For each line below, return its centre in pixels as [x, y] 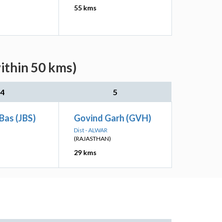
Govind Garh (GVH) [112, 118]
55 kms [85, 8]
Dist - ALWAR [91, 130]
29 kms [85, 152]
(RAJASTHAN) [92, 139]
